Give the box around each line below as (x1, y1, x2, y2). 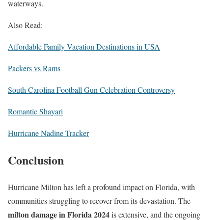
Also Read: (8, 19, 43, 30)
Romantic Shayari (8, 106, 63, 116)
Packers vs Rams (8, 62, 60, 73)
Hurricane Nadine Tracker (8, 127, 89, 138)
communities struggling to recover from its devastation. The (8, 195, 191, 206)
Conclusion (8, 151, 64, 168)
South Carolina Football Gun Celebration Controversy (8, 84, 175, 95)
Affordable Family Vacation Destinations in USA (8, 41, 160, 52)
